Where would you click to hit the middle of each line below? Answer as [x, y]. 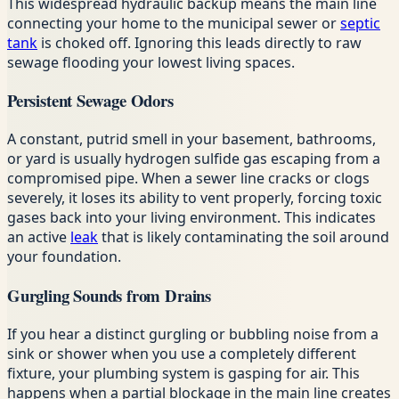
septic [360, 23]
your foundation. [64, 257]
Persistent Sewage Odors [90, 101]
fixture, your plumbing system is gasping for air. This [183, 373]
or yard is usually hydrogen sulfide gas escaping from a [194, 159]
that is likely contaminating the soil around [244, 237]
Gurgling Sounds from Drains [109, 295]
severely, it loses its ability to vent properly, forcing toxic [195, 198]
